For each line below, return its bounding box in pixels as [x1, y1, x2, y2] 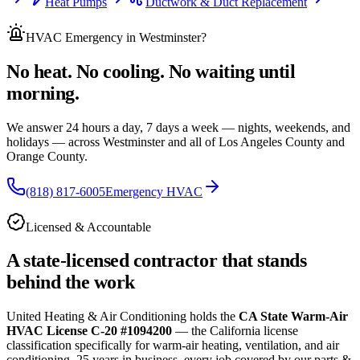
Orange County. [6, 149, 88, 163]
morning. [6, 82, 80, 104]
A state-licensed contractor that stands [6, 250, 307, 272]
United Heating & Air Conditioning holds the [6, 309, 235, 324]
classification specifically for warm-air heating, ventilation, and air [6, 338, 339, 353]
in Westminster [123, 30, 201, 44]
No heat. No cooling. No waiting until [6, 60, 296, 82]
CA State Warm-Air [239, 309, 348, 324]
